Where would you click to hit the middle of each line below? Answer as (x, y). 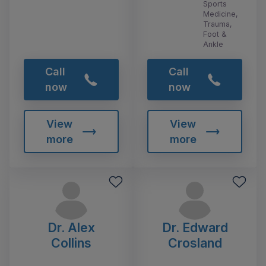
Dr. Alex (71, 228)
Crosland (195, 243)
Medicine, (221, 14)
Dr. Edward (195, 228)
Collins (71, 243)
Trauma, (218, 24)
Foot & (215, 34)
